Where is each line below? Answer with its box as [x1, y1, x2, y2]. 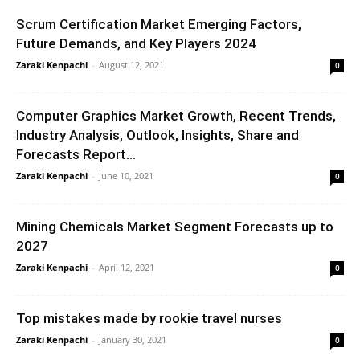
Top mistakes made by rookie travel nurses [16, 309, 282, 326]
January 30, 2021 [99, 333, 166, 346]
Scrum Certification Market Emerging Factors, [16, 15, 301, 32]
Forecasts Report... [16, 145, 136, 162]
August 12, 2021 [99, 58, 164, 71]
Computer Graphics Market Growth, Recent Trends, [16, 107, 336, 124]
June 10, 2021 [99, 169, 153, 182]
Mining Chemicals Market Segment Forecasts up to [16, 218, 333, 235]
